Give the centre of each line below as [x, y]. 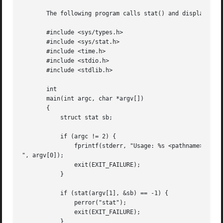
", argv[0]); [43, 156]
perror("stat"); [36, 203]
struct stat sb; [36, 118]
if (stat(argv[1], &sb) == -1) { [36, 193]
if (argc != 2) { [36, 137]
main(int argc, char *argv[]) [83, 99]
